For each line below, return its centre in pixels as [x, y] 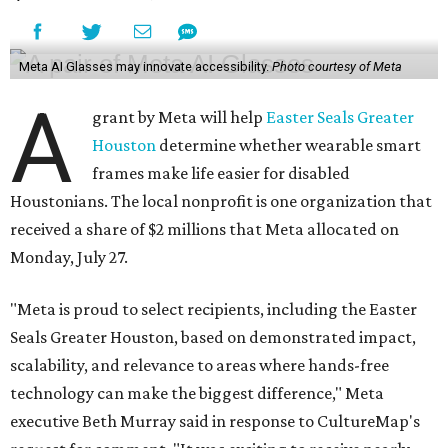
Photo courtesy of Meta [336, 67]
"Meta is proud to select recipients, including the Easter [213, 309]
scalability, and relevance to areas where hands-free [199, 365]
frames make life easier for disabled [221, 173]
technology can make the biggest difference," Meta [197, 393]
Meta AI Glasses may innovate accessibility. [145, 67]
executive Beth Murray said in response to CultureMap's [215, 421]
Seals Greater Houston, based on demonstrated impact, [213, 337]
